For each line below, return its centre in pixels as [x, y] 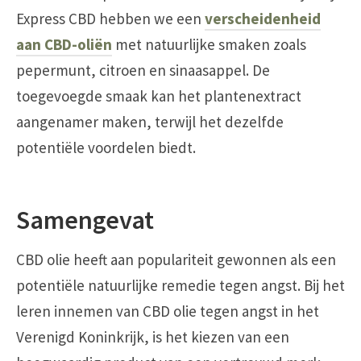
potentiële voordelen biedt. [106, 147]
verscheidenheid [263, 18]
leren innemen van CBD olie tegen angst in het [168, 311]
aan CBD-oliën [64, 44]
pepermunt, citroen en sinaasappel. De [143, 70]
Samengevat [85, 220]
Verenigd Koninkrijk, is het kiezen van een [153, 337]
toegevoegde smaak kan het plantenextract [159, 95]
